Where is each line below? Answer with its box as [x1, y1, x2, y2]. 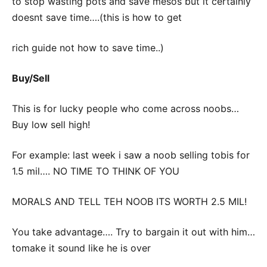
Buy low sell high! [12, 119, 90, 131]
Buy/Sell [12, 72, 49, 84]
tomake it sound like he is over [12, 242, 151, 254]
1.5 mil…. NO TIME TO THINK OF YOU [12, 165, 179, 177]
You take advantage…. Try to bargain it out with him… [12, 226, 255, 238]
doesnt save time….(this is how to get [12, 11, 182, 23]
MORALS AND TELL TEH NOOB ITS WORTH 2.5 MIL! [12, 195, 247, 207]
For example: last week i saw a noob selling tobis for [12, 149, 250, 161]
